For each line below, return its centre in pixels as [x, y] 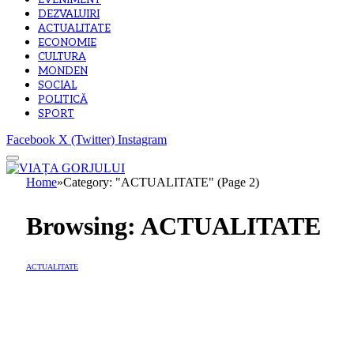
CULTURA [62, 57]
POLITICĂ [63, 100]
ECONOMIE [67, 43]
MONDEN [63, 72]
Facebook [31, 140]
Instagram [142, 140]
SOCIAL [57, 86]
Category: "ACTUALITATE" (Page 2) [161, 183]
